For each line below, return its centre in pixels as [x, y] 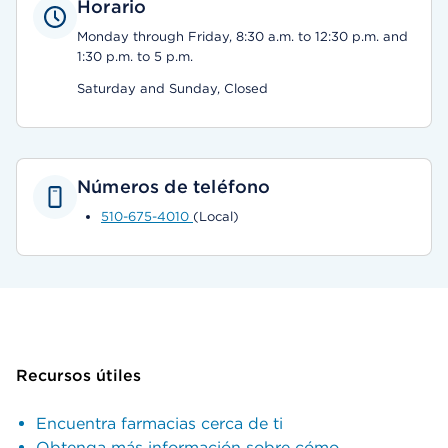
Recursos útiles [78, 375]
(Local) [216, 216]
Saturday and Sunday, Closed [172, 88]
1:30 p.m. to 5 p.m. [135, 56]
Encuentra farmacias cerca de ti [159, 423]
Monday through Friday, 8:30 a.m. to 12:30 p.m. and [242, 36]
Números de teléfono [174, 186]
